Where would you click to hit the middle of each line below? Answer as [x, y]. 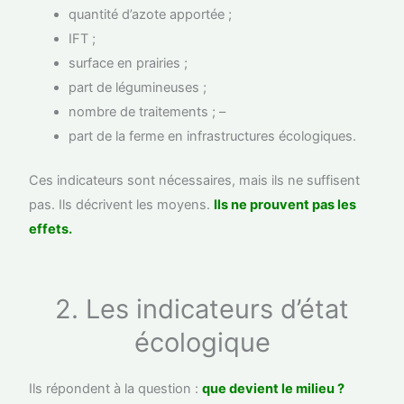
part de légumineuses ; [138, 88]
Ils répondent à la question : [116, 389]
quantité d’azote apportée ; [152, 15]
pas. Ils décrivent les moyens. [122, 205]
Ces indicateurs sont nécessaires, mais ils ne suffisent [195, 181]
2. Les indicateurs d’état [202, 309]
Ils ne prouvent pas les [285, 205]
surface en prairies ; [129, 64]
